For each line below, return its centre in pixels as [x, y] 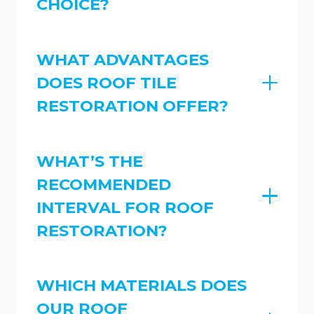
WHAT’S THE [90, 161]
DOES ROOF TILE [107, 82]
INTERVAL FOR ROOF [125, 207]
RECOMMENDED [104, 184]
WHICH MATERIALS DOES [142, 286]
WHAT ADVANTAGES [123, 59]
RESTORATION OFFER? [132, 105]
